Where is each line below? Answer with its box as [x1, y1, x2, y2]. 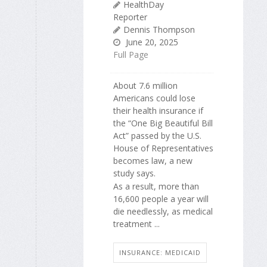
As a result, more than [113, 181, 199, 193]
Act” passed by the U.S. [113, 129, 201, 141]
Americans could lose [113, 92, 195, 104]
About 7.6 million [113, 79, 178, 91]
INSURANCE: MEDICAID [119, 248, 201, 257]
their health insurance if [113, 104, 203, 116]
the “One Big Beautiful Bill [113, 117, 213, 129]
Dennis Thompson [123, 23, 195, 35]
